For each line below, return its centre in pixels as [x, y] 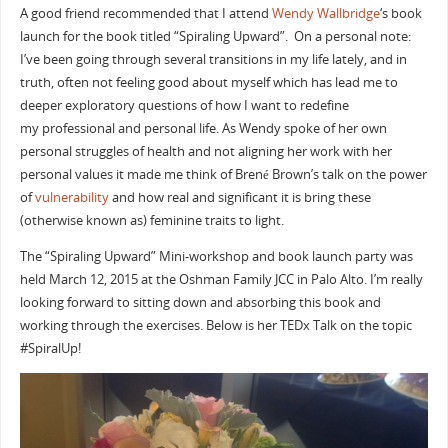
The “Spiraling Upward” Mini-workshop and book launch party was [216, 257]
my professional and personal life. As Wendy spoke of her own [203, 129]
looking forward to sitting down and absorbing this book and [200, 303]
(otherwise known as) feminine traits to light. [151, 221]
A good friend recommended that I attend [145, 14]
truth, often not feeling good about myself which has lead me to [208, 83]
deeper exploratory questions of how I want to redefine [184, 106]
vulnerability [71, 198]
